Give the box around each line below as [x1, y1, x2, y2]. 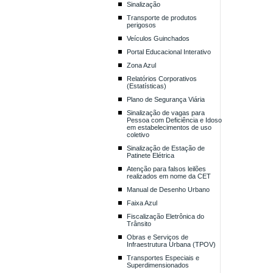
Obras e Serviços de [126, 233, 188, 241]
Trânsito [126, 220, 151, 227]
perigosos [126, 21, 156, 29]
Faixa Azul [126, 199, 157, 207]
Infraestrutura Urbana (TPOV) [126, 241, 216, 248]
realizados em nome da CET [126, 172, 211, 180]
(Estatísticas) [126, 82, 166, 90]
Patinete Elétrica [126, 152, 174, 159]
